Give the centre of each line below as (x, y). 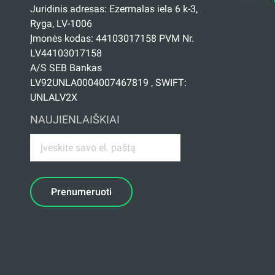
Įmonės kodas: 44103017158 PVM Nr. (112, 38)
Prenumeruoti (81, 192)
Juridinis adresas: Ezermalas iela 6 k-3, (114, 9)
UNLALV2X (53, 97)
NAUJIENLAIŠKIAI (75, 119)
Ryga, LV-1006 (61, 23)
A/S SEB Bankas (66, 68)
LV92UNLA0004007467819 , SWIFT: (108, 82)
